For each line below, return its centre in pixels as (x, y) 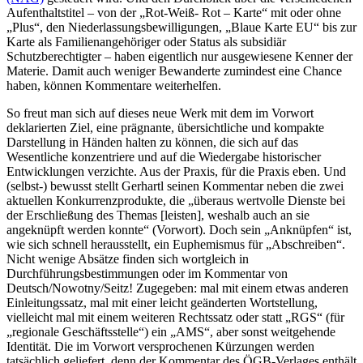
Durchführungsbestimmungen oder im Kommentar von (147, 274)
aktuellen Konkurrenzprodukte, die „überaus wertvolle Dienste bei (176, 201)
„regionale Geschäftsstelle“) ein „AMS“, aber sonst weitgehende (171, 332)
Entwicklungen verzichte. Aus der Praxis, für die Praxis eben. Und (176, 172)
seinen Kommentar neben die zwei (254, 186)
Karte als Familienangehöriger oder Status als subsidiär (146, 42)
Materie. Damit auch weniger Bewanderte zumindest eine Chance (174, 71)
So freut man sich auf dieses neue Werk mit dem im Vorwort (160, 113)
